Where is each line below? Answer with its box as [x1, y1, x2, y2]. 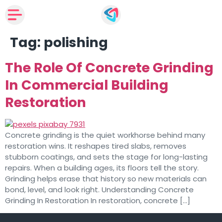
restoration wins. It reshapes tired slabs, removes [5, 141, 186, 151]
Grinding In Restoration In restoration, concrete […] [5, 195, 190, 206]
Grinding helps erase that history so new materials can [5, 173, 207, 184]
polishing [44, 33, 108, 52]
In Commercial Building [5, 76, 168, 94]
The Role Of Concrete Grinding [5, 58, 214, 77]
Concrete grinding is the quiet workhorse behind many [5, 130, 205, 140]
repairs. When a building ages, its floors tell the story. [5, 163, 199, 173]
